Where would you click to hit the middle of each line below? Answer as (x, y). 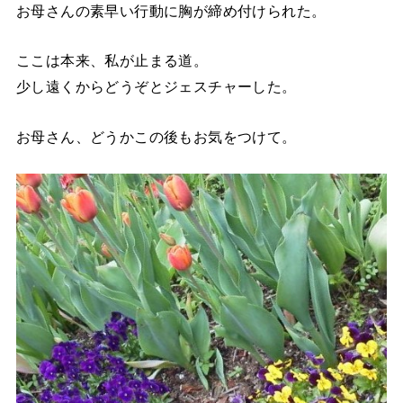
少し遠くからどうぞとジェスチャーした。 (156, 87)
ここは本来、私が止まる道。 (112, 61)
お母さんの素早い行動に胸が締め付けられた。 (171, 11)
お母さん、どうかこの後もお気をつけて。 (156, 136)
